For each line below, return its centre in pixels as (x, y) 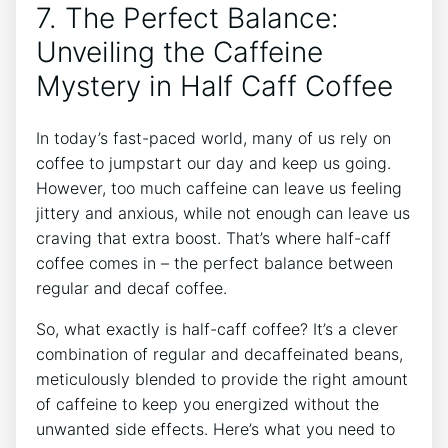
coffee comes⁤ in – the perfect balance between (214, 263)
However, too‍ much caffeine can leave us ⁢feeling (219, 188)
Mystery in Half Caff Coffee (214, 85)
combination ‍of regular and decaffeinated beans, (219, 354)
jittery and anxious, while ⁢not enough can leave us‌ (223, 213)
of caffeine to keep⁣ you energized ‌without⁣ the (207, 404)
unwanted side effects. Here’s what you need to (215, 429)
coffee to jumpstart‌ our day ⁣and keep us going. (213, 163)
